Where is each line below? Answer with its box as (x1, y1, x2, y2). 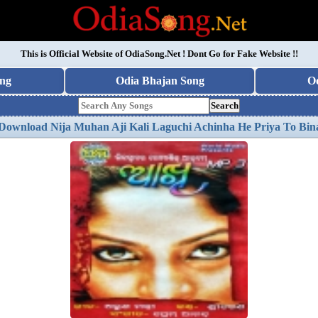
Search (211, 100, 238, 111)
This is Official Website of (20, 48, 125, 59)
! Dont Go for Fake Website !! (180, 48, 298, 59)
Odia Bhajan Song (115, 75, 204, 87)
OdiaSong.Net (124, 48, 180, 59)
